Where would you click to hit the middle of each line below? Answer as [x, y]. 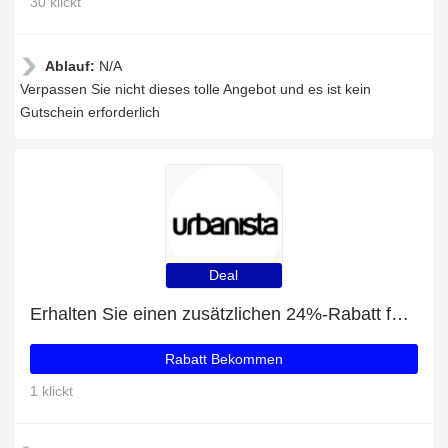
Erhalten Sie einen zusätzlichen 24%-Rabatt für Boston [400, 314]
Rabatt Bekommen [224, 359]
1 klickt [51, 391]
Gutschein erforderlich [90, 112]
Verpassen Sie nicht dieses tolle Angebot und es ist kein [195, 89]
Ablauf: [72, 66]
